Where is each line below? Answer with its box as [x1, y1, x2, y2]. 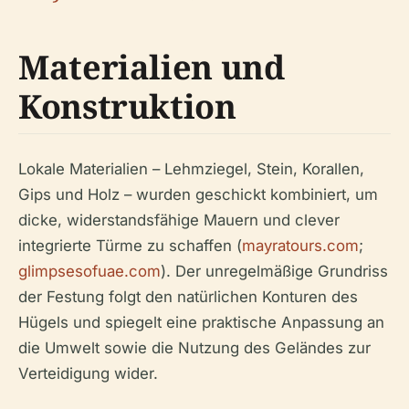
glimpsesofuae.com [18, 262, 161, 280]
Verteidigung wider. [18, 364, 158, 383]
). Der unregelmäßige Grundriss [161, 262, 388, 280]
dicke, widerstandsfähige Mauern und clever [18, 211, 340, 229]
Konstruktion [18, 84, 236, 129]
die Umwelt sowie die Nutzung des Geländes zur [18, 339, 371, 357]
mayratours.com [242, 236, 359, 255]
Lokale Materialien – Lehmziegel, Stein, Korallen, [18, 160, 364, 178]
